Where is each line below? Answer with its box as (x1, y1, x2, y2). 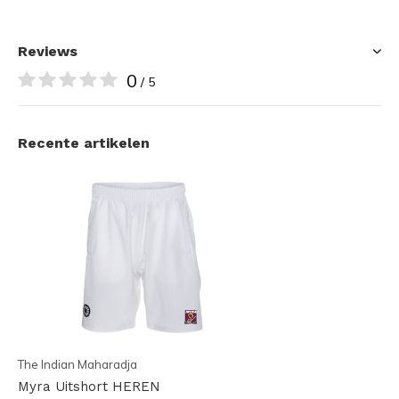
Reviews (18, 42, 77, 60)
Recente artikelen (18, 134, 150, 151)
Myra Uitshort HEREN (18, 378, 160, 395)
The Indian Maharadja (18, 356, 137, 371)
